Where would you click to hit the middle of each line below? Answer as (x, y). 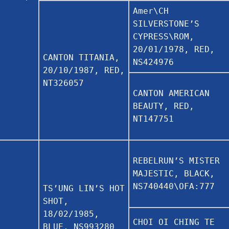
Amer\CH (151, 11)
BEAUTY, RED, (164, 106)
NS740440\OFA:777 (174, 186)
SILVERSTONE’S (166, 24)
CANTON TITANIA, (81, 57)
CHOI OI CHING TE (174, 222)
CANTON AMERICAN (171, 93)
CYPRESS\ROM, (164, 36)
